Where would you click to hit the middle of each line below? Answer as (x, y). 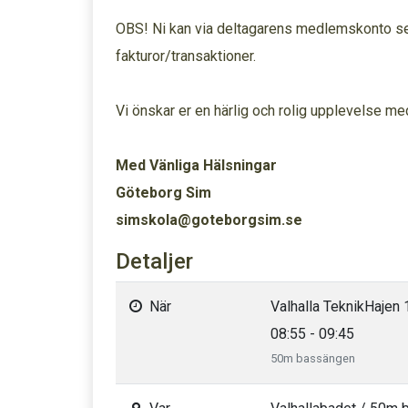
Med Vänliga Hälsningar (196, 165)
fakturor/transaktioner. (186, 56)
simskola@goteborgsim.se (209, 220)
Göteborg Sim (163, 193)
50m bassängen (313, 358)
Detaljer (154, 261)
